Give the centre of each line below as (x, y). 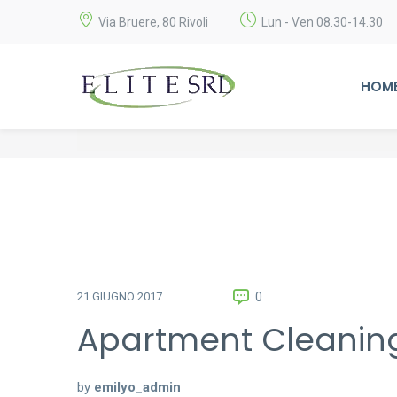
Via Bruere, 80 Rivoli (153, 22)
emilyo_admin (137, 387)
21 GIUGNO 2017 (120, 296)
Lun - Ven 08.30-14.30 (322, 22)
